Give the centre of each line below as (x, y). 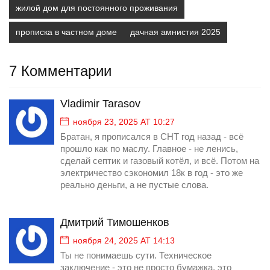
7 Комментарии (60, 71)
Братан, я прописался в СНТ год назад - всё (152, 137)
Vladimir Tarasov (100, 104)
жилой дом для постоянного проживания (97, 8)
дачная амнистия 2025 (175, 32)
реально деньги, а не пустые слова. (134, 185)
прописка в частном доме (66, 32)
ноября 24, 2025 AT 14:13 (124, 241)
